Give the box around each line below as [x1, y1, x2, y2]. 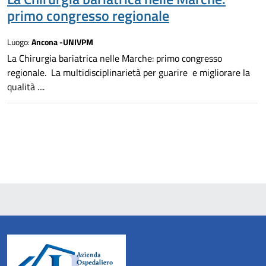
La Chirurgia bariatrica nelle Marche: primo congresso [7, 51, 222, 66]
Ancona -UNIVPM [31, 36, 93, 49]
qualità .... [7, 80, 45, 94]
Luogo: [7, 36, 31, 49]
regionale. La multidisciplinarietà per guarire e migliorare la [7, 65, 250, 80]
